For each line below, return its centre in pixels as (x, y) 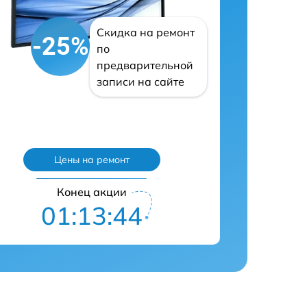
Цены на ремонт (91, 160)
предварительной (145, 65)
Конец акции (91, 192)
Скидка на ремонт (146, 33)
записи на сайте (141, 82)
